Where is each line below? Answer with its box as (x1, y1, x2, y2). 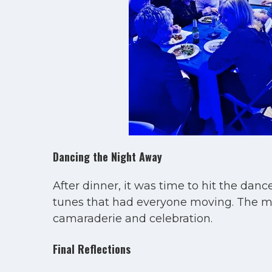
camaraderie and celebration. (53, 212, 212, 226)
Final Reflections (53, 240, 131, 257)
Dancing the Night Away (53, 148, 162, 165)
